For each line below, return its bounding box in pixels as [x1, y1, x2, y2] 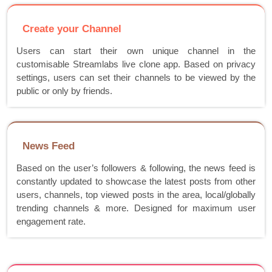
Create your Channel [22, 23, 121, 35]
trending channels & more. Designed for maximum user [16, 203, 256, 214]
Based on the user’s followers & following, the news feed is [16, 163, 256, 174]
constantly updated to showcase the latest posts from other [16, 176, 256, 187]
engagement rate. [16, 216, 86, 227]
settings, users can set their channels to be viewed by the [16, 72, 256, 83]
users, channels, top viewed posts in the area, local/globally [16, 189, 256, 200]
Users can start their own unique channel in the [16, 46, 256, 56]
